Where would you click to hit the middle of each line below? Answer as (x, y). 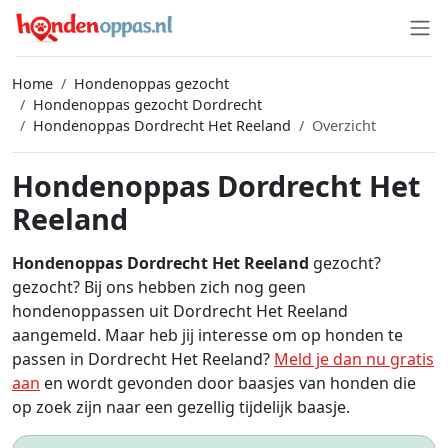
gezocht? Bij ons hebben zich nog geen (159, 287)
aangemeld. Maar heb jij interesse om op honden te (207, 335)
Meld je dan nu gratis (354, 359)
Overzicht (344, 125)
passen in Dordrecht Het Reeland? (143, 359)
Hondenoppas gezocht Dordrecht (147, 104)
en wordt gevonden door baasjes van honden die (228, 383)
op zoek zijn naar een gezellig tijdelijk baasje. (181, 407)
